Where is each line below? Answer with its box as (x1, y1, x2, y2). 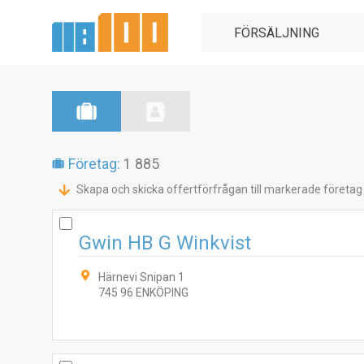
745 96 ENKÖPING (98, 286, 188, 299)
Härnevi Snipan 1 (98, 271, 184, 284)
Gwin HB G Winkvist (79, 232, 251, 254)
